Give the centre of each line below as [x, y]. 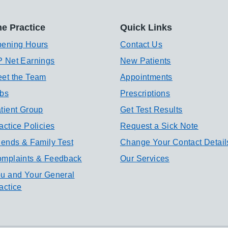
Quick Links [146, 27]
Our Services [145, 159]
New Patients [146, 61]
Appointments [146, 77]
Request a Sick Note [159, 126]
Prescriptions [145, 93]
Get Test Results [151, 110]
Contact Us [141, 45]
